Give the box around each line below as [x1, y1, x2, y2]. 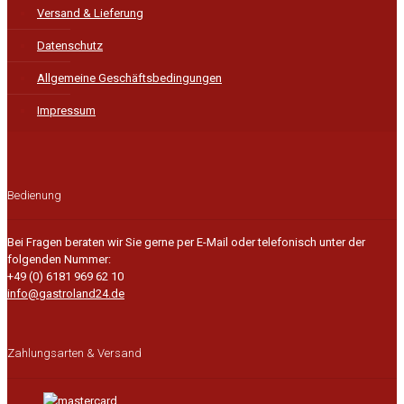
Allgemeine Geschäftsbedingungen [37, 71, 222, 86]
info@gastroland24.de [7, 287, 124, 300]
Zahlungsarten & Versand [7, 346, 142, 361]
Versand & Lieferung [37, 6, 143, 21]
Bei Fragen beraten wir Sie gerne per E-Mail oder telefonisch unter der [7, 235, 365, 249]
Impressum [37, 104, 96, 118]
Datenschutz [37, 39, 103, 53]
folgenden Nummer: [7, 252, 111, 266]
